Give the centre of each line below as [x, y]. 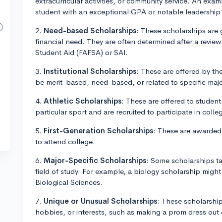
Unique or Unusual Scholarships [100, 201]
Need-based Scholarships [90, 30]
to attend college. [65, 141]
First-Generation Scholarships [98, 131]
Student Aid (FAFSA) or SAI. [82, 52]
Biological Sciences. [69, 182]
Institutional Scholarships [90, 71]
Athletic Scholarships [83, 101]
